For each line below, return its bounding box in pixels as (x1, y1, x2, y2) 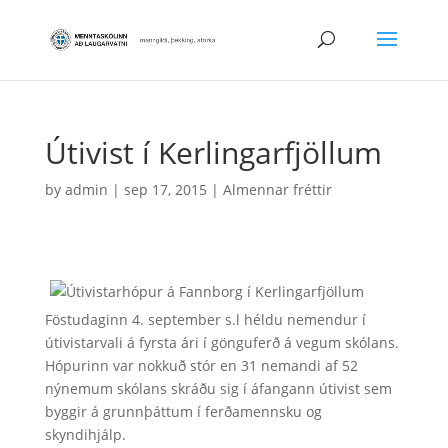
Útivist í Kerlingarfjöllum (44, 132, 382, 173)
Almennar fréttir (222, 180, 332, 199)
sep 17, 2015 (123, 180, 207, 199)
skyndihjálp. (44, 425, 126, 444)
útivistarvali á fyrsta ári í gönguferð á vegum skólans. (44, 333, 399, 352)
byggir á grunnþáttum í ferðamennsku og (44, 402, 322, 421)
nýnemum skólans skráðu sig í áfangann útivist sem (44, 379, 392, 398)
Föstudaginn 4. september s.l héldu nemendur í (44, 310, 366, 329)
